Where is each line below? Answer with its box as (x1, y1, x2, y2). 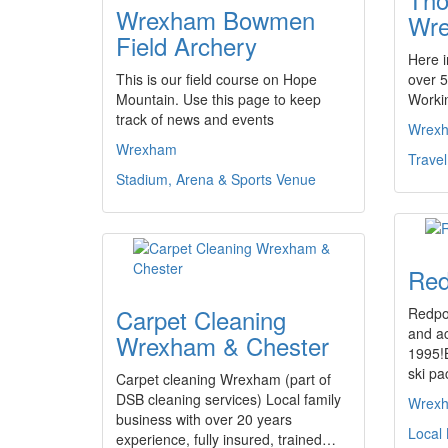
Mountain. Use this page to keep (116, 89, 321, 109)
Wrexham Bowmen (116, 2, 315, 37)
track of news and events (116, 109, 274, 129)
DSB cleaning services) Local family (116, 389, 341, 409)
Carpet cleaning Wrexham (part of (116, 369, 331, 389)
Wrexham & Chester (116, 328, 329, 363)
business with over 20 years (116, 409, 292, 429)
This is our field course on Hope (116, 69, 317, 89)
